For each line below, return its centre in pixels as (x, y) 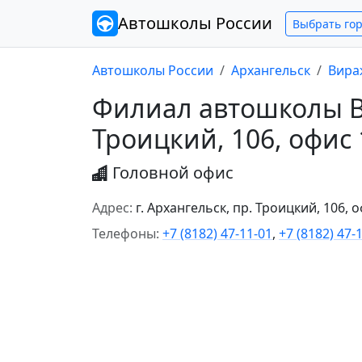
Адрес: (112, 208)
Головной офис (173, 173)
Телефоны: (126, 234)
